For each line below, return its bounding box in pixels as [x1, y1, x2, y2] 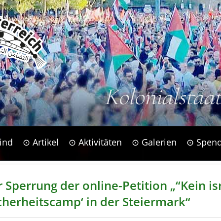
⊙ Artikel [22, 136, 59, 148]
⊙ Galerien [131, 136, 177, 148]
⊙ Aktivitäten [68, 136, 122, 148]
